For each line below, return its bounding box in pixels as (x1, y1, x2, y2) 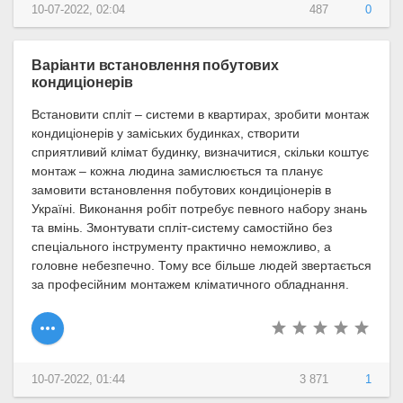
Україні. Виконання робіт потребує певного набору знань (31, 201, 367, 217)
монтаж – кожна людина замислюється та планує (31, 164, 323, 179)
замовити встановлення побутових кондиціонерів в (31, 183, 331, 198)
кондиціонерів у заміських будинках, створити (31, 126, 300, 141)
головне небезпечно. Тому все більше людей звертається (31, 258, 372, 273)
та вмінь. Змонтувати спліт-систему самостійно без (31, 220, 332, 236)
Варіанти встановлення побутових (31, 57, 280, 74)
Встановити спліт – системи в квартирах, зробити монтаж (31, 107, 369, 122)
